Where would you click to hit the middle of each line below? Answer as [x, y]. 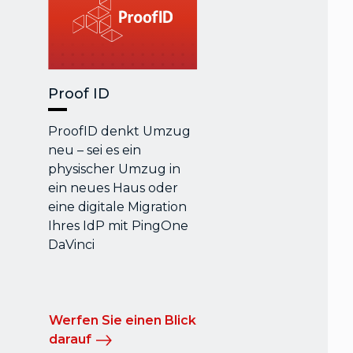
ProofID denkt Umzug [120, 132]
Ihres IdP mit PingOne [119, 226]
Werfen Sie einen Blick [123, 321]
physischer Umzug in [115, 169]
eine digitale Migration [118, 207]
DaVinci [72, 245]
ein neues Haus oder [113, 188]
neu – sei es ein [95, 150]
